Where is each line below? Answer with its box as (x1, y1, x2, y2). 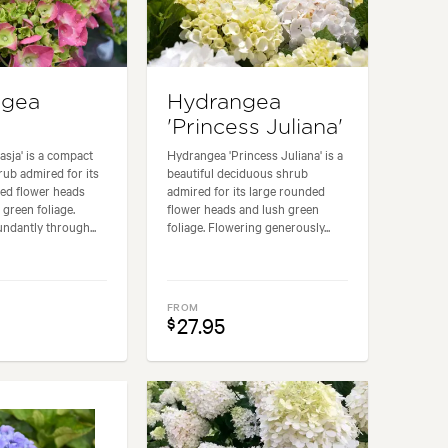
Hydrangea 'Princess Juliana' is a (167, 144, 344, 163)
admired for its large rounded (167, 180, 326, 199)
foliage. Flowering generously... (167, 216, 331, 235)
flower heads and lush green (167, 198, 320, 217)
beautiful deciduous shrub (167, 162, 309, 181)
